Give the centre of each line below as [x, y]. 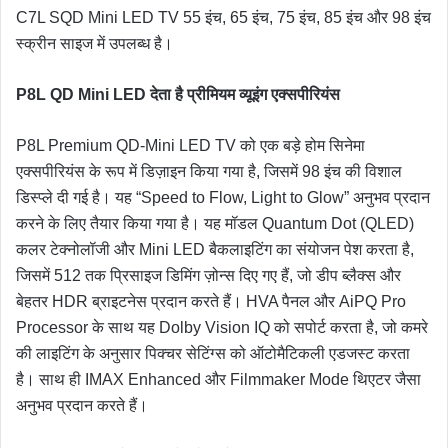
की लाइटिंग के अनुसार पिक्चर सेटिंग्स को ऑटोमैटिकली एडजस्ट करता [213, 353]
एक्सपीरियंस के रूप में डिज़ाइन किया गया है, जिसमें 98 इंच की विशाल [209, 171]
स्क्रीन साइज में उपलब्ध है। [94, 43]
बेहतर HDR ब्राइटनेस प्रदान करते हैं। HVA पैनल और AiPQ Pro [211, 301]
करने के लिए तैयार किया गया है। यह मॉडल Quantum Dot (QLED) [215, 223]
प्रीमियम [213, 94]
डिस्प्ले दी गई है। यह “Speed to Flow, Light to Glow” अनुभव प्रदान [223, 197]
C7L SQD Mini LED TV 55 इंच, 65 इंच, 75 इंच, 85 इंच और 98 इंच [223, 17]
